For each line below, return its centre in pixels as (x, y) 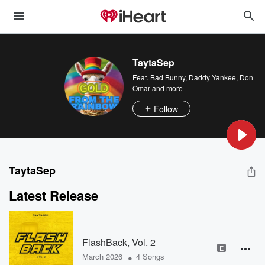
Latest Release (54, 195)
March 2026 (102, 256)
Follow (166, 109)
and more (167, 88)
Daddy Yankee (212, 77)
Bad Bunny (168, 77)
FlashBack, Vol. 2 (119, 242)
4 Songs (150, 256)
